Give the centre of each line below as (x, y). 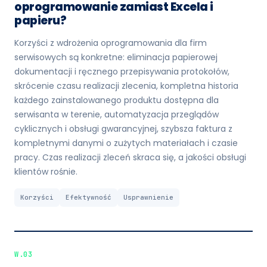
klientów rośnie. (46, 172)
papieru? (40, 21)
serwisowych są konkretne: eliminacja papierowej (116, 57)
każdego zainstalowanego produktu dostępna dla (117, 100)
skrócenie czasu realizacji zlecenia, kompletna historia (126, 86)
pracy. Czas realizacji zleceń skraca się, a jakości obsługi (130, 157)
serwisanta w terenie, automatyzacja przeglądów (117, 114)
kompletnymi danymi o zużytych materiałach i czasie (126, 143)
